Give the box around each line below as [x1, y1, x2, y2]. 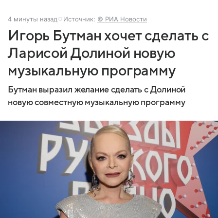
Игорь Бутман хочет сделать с [8, 27, 209, 44]
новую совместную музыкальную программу [8, 97, 185, 107]
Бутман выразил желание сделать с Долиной [8, 85, 186, 94]
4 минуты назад [8, 15, 57, 23]
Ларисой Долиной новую [8, 45, 176, 61]
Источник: [63, 15, 97, 23]
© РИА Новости [97, 15, 147, 23]
